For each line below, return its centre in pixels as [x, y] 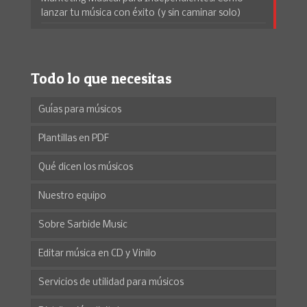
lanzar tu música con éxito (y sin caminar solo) [141, 13]
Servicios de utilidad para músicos [111, 282]
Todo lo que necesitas [101, 78]
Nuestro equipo [72, 196]
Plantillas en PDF [74, 138]
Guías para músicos [80, 110]
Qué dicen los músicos [86, 167]
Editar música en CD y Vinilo [97, 254]
